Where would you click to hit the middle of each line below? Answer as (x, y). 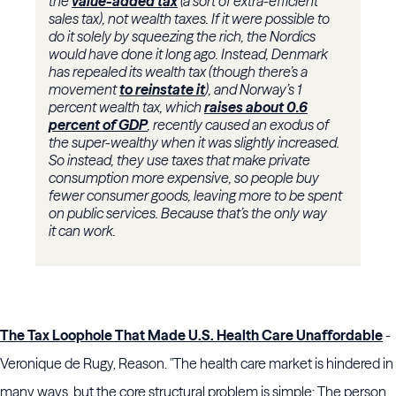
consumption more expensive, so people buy (184, 178)
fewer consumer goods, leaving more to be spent (195, 196)
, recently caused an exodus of (238, 125)
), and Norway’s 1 (253, 90)
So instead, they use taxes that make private (179, 160)
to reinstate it (162, 90)
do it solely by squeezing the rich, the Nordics (182, 37)
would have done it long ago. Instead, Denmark (188, 54)
